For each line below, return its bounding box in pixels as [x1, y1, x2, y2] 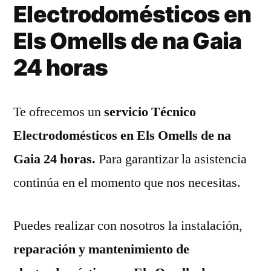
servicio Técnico [101, 103, 196, 120]
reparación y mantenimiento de [13, 240, 189, 258]
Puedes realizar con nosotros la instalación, [13, 217, 243, 234]
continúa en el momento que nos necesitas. [13, 174, 241, 191]
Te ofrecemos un [13, 103, 101, 120]
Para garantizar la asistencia [99, 150, 247, 168]
